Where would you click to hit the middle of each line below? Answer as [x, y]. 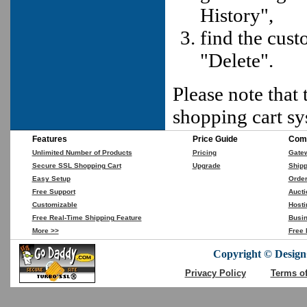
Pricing [204, 152]
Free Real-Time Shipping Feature [87, 218]
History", [237, 15]
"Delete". [237, 60]
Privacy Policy [215, 273]
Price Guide [215, 139]
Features [49, 139]
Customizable [54, 205]
